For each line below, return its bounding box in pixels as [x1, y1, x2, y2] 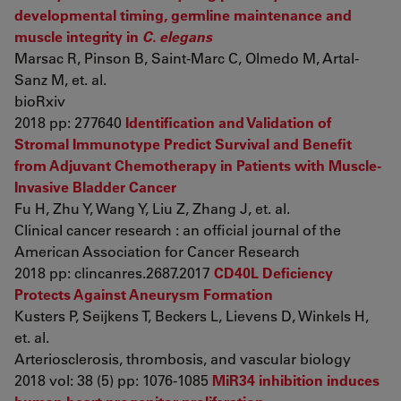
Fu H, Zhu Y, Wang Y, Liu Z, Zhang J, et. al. [14, 199, 290, 218]
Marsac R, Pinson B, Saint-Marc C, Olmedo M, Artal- [14, 48, 359, 67]
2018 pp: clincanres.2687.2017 [14, 263, 214, 282]
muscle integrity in [14, 27, 142, 46]
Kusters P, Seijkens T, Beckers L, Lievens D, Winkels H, [14, 306, 369, 325]
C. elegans [142, 27, 212, 46]
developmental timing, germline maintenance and [14, 5, 352, 24]
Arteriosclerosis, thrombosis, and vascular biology [14, 349, 351, 368]
